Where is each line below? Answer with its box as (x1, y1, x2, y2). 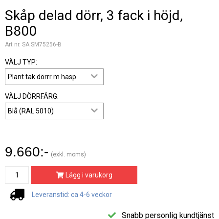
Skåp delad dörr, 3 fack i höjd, (5, 7, 183, 23)
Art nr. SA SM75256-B (5, 41, 62, 48)
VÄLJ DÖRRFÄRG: (5, 92, 59, 100)
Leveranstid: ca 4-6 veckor (32, 191, 112, 198)
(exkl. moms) (51, 151, 86, 158)
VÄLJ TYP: (5, 58, 37, 66)
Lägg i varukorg (64, 171, 113, 179)
